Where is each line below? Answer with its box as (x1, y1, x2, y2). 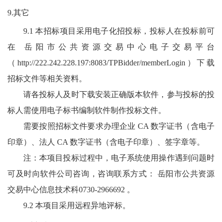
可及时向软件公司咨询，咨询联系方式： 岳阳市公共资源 (7, 169, 215, 178)
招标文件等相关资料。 (7, 74, 87, 83)
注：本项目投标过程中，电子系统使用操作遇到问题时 (23, 154, 215, 163)
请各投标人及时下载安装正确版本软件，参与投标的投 (23, 90, 215, 99)
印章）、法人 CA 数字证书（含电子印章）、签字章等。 (7, 138, 205, 147)
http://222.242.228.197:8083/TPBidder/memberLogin (17, 58, 185, 67)
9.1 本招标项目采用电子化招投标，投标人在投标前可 (23, 27, 215, 36)
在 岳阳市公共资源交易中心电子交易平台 (7, 43, 215, 52)
